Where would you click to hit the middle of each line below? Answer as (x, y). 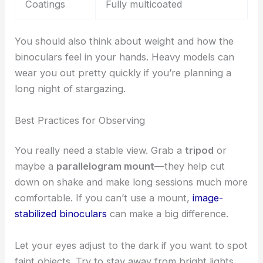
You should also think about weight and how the (124, 41)
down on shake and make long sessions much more (131, 182)
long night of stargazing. (70, 89)
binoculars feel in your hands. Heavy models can (125, 57)
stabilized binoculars (61, 214)
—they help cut (190, 166)
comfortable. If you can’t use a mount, (104, 198)
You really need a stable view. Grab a (100, 151)
